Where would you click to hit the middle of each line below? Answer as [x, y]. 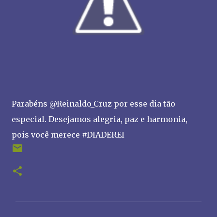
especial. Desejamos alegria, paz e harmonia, [100, 119]
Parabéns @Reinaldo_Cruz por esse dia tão [93, 104]
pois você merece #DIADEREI [68, 135]
